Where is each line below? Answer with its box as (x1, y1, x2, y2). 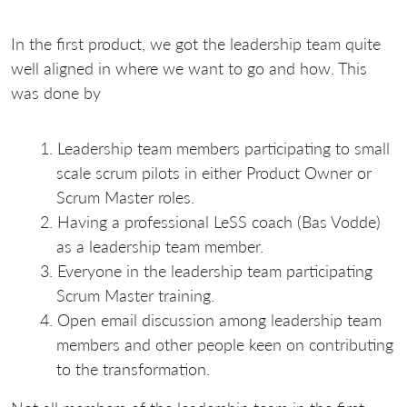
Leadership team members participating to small (57, 137, 390, 158)
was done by (11, 82, 101, 103)
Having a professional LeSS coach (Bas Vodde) (57, 211, 381, 232)
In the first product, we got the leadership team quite (11, 33, 381, 54)
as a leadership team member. (56, 235, 263, 256)
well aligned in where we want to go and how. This (11, 57, 367, 78)
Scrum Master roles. (56, 186, 194, 207)
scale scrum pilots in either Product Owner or (56, 162, 372, 183)
